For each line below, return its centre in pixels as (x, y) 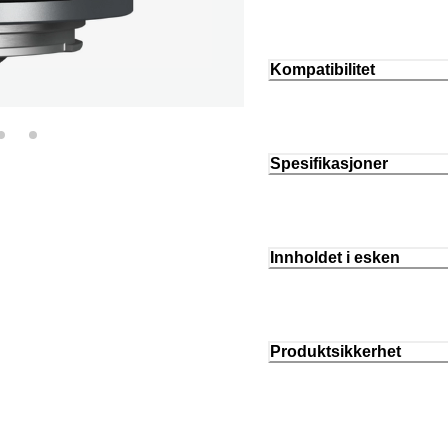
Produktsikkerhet (335, 351)
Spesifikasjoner (329, 164)
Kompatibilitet (322, 70)
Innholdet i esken (335, 257)
